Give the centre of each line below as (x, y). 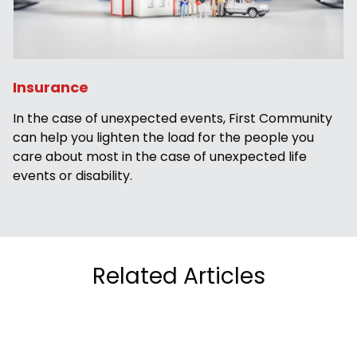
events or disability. (73, 175)
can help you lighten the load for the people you (163, 137)
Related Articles (178, 276)
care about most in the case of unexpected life (160, 156)
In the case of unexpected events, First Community (173, 118)
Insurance (51, 87)
